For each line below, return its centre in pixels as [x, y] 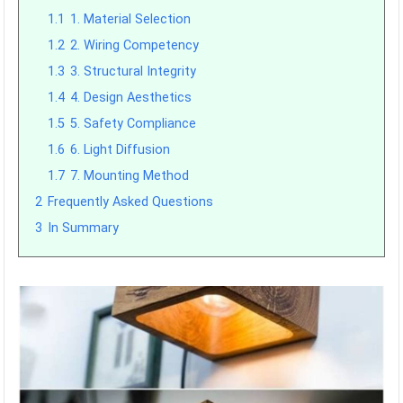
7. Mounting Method [130, 176]
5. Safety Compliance [134, 124]
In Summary [84, 228]
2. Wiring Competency [135, 45]
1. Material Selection [131, 19]
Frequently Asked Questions [131, 202]
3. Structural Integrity [134, 72]
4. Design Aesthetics [131, 98]
